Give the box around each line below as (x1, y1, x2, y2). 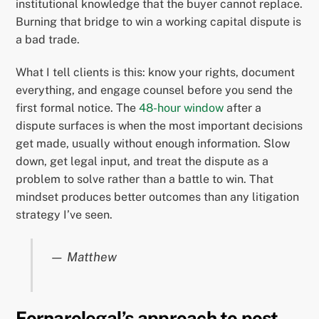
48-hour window (139, 101, 224, 115)
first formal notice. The (16, 101, 140, 115)
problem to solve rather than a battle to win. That (16, 172, 274, 187)
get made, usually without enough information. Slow (16, 137, 291, 151)
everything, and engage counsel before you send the (16, 83, 293, 98)
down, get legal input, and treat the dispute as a (16, 155, 269, 169)
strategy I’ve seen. (16, 208, 113, 222)
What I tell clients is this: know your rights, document (16, 66, 296, 80)
